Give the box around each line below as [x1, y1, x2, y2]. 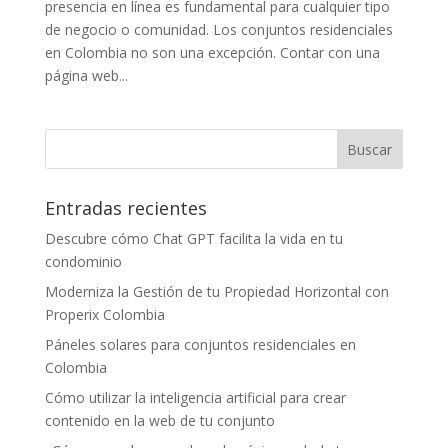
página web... [44, 65, 128, 85]
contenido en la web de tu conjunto [44, 410, 275, 430]
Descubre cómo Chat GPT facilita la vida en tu [44, 228, 343, 248]
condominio [44, 251, 122, 271]
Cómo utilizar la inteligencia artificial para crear [44, 387, 346, 407]
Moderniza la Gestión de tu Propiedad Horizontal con [44, 281, 389, 301]
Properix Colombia [44, 304, 165, 324]
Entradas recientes [44, 195, 207, 220]
